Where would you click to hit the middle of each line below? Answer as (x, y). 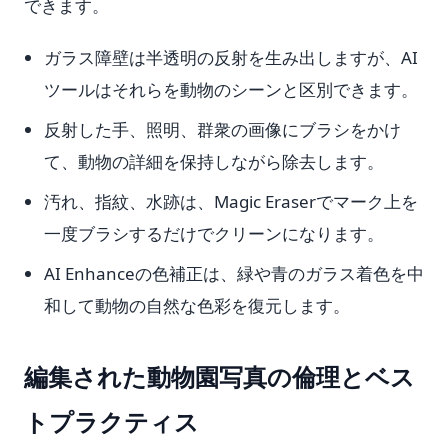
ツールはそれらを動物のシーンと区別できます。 (231, 89)
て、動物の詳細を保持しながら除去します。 (214, 161)
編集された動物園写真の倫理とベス (219, 376)
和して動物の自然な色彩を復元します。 (197, 305)
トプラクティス (111, 421)
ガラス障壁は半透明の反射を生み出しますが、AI (231, 57)
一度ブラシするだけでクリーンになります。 (214, 233)
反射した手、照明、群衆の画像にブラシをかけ (222, 129)
